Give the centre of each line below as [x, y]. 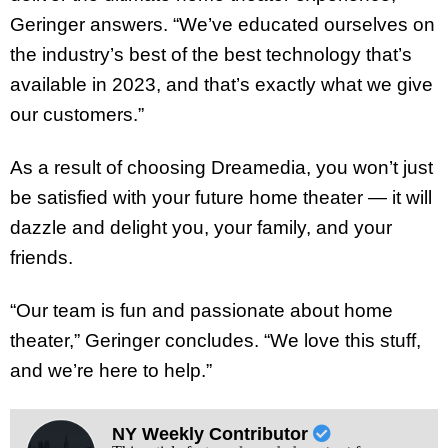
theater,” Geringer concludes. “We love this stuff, [215, 340]
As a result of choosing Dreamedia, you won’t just [221, 168]
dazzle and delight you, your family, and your [201, 228]
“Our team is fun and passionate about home [201, 310]
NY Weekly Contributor [212, 433]
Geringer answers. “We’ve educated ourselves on [222, 25]
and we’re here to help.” [111, 370]
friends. [41, 258]
